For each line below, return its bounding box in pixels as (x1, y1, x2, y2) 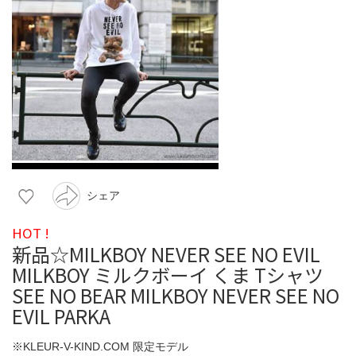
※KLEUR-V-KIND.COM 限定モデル (12, 339, 188, 353)
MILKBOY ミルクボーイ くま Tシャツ (12, 260, 323, 288)
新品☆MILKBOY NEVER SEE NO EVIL (12, 239, 320, 268)
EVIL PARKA (12, 301, 110, 330)
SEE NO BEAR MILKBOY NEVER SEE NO (12, 281, 339, 309)
